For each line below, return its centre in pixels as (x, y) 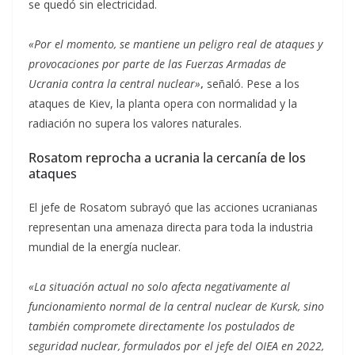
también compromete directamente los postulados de (162, 326)
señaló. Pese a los (252, 84)
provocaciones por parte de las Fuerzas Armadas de (157, 64)
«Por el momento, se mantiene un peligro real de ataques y (176, 44)
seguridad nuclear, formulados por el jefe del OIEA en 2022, (176, 346)
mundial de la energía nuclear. (105, 247)
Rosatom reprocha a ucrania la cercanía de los (167, 158)
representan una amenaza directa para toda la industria (171, 227)
